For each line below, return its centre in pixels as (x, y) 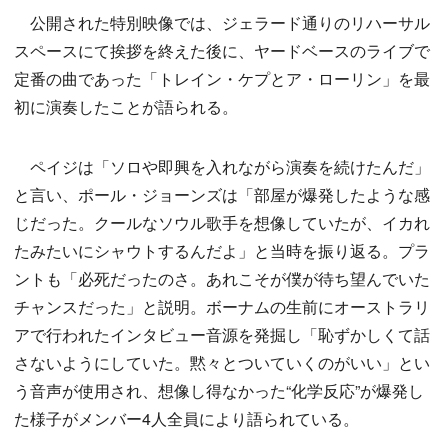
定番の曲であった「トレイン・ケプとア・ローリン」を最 (222, 79)
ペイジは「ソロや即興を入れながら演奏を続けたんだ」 (222, 167)
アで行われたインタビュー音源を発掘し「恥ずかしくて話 (222, 335)
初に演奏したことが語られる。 (126, 107)
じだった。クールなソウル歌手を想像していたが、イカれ (222, 223)
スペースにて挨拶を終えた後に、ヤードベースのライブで (222, 51)
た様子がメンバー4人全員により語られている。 (186, 419)
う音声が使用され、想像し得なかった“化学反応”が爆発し (219, 391)
